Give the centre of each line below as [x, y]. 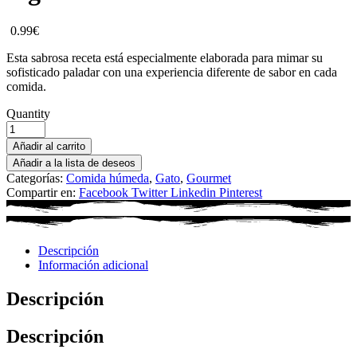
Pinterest [241, 192]
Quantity [28, 113]
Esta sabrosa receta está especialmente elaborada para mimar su [165, 57]
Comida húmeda [108, 178]
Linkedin [193, 192]
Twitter [149, 192]
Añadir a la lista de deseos [74, 163]
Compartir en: [41, 192]
